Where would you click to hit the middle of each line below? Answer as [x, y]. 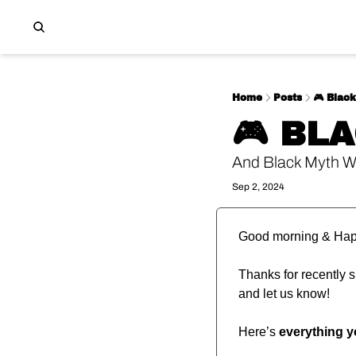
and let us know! [284, 294]
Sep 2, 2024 [258, 187]
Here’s [259, 332]
